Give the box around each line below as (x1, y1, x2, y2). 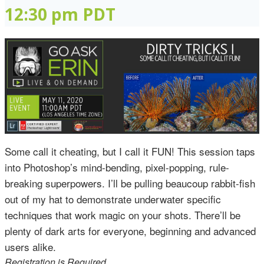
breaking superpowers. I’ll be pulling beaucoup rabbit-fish (5, 176, 255, 190)
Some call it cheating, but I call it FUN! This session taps (5, 144, 255, 159)
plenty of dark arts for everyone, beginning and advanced (5, 223, 256, 238)
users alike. (5, 239, 59, 254)
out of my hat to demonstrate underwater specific (5, 192, 221, 206)
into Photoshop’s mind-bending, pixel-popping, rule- (5, 160, 229, 174)
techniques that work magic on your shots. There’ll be (5, 207, 240, 222)
